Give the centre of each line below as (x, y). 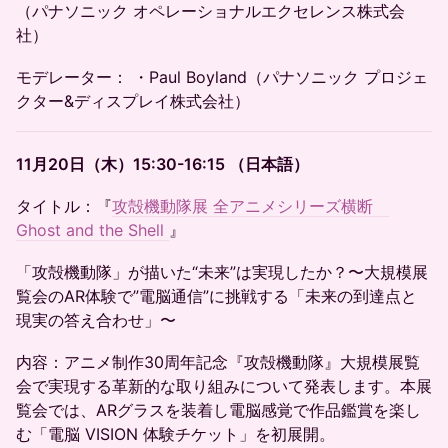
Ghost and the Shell (92, 230)
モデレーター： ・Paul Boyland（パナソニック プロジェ (222, 77)
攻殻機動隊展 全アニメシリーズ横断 (250, 206)
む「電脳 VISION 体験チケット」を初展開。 (175, 434)
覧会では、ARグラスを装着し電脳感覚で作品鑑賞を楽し (218, 410)
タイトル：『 (64, 206)
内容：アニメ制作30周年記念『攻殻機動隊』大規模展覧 (218, 362)
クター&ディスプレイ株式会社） (133, 101)
